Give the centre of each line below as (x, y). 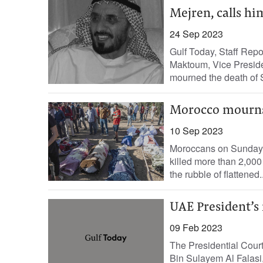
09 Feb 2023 (196, 227)
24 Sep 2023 (196, 34)
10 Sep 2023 (196, 131)
